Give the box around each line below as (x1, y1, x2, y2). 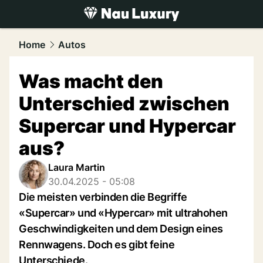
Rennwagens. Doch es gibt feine (19, 238, 175, 251)
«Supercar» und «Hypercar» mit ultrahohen (19, 207, 228, 219)
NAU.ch (75, 22, 113, 35)
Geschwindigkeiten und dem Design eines (19, 222, 223, 235)
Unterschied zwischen (19, 92, 230, 115)
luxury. (43, 22, 75, 35)
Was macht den (19, 70, 163, 93)
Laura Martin (48, 161, 105, 173)
